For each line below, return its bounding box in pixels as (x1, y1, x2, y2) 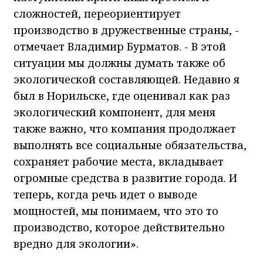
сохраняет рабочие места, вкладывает (14, 154, 224, 169)
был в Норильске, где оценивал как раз (14, 89, 230, 103)
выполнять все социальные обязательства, (14, 138, 247, 153)
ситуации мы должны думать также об (14, 56, 225, 70)
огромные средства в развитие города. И (14, 171, 237, 186)
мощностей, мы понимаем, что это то (14, 204, 218, 218)
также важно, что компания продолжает (14, 122, 236, 136)
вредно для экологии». (14, 237, 139, 251)
